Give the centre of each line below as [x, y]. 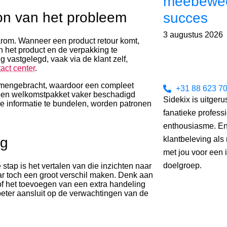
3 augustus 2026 [193, 35]
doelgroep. [183, 165]
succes [185, 18]
